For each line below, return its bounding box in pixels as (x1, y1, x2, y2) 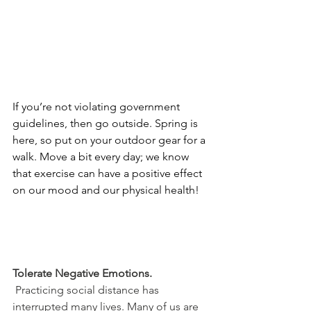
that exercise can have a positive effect (12, 167, 205, 180)
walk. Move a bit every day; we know (12, 150, 192, 164)
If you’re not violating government (12, 100, 183, 114)
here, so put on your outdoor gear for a (12, 133, 208, 147)
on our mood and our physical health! (12, 183, 199, 197)
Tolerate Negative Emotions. (12, 267, 152, 280)
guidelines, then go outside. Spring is (12, 117, 201, 131)
